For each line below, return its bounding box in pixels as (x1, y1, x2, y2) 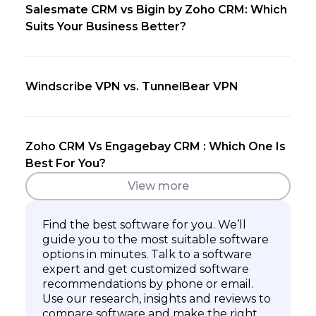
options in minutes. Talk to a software (42, 247, 252, 261)
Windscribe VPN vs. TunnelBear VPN (25, 79, 238, 93)
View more (127, 179, 189, 193)
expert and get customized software (42, 262, 249, 276)
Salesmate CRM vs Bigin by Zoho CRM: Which (25, 2, 287, 16)
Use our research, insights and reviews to (42, 291, 271, 305)
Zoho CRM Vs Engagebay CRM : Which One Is (25, 139, 286, 153)
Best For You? (25, 156, 106, 170)
